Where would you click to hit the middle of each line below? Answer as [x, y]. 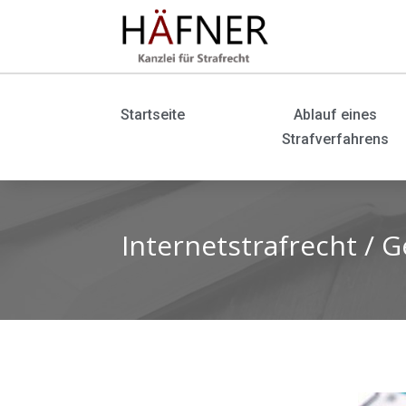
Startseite [152, 115]
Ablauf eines [335, 115]
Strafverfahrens [335, 140]
